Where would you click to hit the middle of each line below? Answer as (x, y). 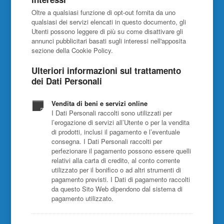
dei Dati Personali (66, 81)
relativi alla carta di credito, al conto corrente (115, 160)
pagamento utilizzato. (82, 198)
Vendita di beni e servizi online (99, 103)
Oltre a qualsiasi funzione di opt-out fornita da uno (103, 12)
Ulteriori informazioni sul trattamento (106, 70)
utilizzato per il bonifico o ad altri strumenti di (116, 170)
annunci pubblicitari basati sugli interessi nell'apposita (108, 41)
